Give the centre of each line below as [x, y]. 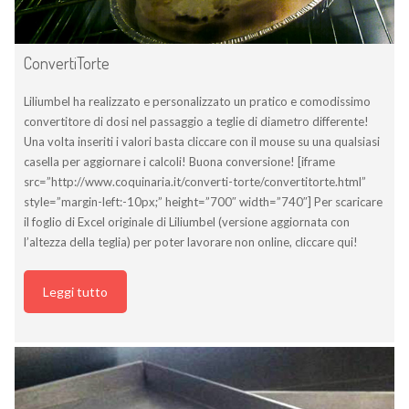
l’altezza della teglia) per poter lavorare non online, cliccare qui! [191, 241]
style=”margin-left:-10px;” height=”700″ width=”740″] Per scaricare [203, 201]
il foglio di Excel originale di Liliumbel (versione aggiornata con [187, 221]
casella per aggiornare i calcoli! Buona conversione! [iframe [179, 161]
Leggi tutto [75, 291]
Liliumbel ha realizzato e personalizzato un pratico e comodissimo [197, 101]
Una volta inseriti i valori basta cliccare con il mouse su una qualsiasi [202, 141]
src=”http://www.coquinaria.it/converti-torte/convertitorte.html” [195, 181]
